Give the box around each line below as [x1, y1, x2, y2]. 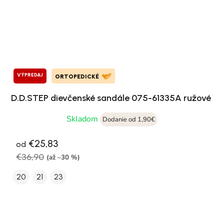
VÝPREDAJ [17, 71, 43, 78]
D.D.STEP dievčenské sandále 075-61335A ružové [11, 92, 211, 104]
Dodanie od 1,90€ [102, 115, 155, 124]
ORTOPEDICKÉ [55, 73, 99, 80]
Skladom [66, 113, 100, 125]
